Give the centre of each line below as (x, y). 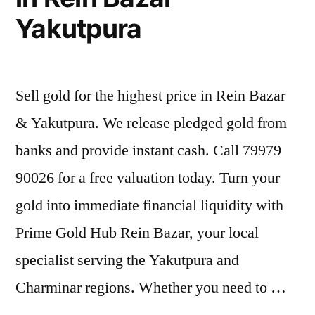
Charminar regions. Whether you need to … (151, 287)
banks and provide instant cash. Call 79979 (148, 150)
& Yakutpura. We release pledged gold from (151, 123)
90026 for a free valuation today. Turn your (148, 178)
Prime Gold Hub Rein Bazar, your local (137, 232)
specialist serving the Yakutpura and (127, 260)
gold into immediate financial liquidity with (149, 205)
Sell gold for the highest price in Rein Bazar (150, 95)
